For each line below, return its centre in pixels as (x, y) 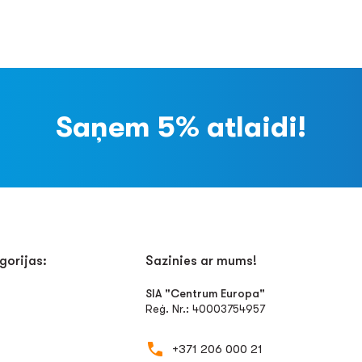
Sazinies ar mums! (202, 261)
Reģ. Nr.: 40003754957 (206, 309)
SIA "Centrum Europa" (206, 293)
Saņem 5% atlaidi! (181, 127)
